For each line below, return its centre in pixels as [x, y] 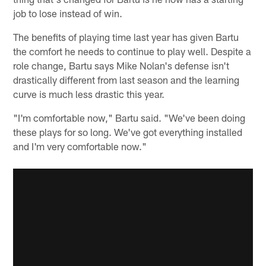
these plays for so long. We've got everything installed [128, 132]
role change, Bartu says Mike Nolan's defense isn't [121, 65]
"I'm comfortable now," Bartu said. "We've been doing [129, 117]
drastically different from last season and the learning [126, 79]
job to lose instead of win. [68, 13]
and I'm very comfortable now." [80, 146]
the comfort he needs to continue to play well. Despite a [132, 51]
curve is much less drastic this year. [89, 94]
